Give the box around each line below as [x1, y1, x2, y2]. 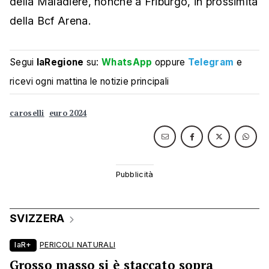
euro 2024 [49, 108, 87, 119]
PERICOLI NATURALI [40, 240, 116, 250]
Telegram [187, 56, 234, 68]
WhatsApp [101, 56, 153, 68]
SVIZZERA [10, 212, 65, 225]
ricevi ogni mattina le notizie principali [10, 76, 169, 88]
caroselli [10, 108, 44, 119]
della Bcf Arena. [10, 14, 91, 28]
